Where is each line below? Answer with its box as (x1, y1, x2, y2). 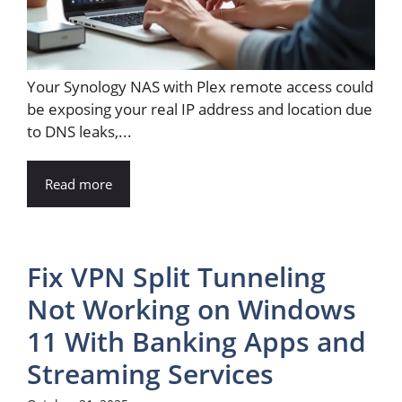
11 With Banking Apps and (27, 322, 366, 360)
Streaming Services (27, 354, 274, 392)
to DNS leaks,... (27, 120, 132, 142)
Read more (45, 174, 112, 193)
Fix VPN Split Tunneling (27, 258, 326, 295)
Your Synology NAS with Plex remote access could (27, 75, 373, 97)
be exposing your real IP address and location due (27, 98, 372, 119)
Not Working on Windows (27, 290, 356, 328)
